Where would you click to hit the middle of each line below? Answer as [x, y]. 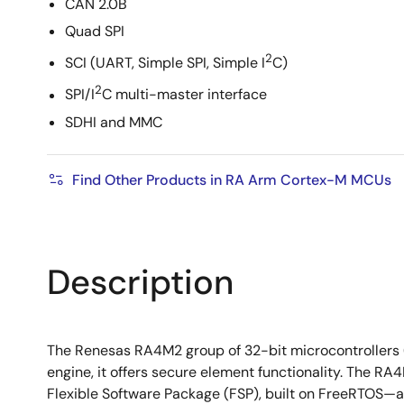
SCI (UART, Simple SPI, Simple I [165, 63]
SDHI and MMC [114, 122]
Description [140, 282]
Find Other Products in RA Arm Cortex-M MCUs [232, 179]
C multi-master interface [184, 95]
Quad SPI [95, 31]
